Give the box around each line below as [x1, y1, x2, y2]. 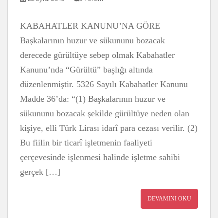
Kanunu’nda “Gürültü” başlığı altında [20, 65, 153, 74]
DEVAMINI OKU [147, 195, 191, 202]
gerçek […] [20, 167, 60, 177]
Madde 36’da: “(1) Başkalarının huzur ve [20, 94, 165, 104]
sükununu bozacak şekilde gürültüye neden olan [20, 109, 189, 118]
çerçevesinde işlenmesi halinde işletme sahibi [20, 152, 180, 162]
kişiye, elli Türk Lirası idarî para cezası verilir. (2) [20, 123, 198, 133]
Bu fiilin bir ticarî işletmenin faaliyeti [20, 138, 152, 147]
